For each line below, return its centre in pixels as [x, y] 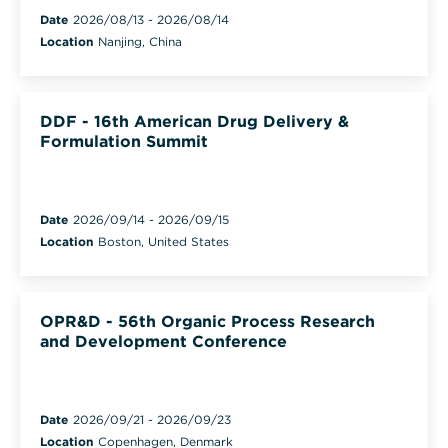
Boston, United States [163, 241]
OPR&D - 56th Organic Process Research [207, 321]
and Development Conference [163, 341]
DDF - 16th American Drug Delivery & [194, 121]
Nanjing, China [140, 41]
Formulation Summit [124, 141]
